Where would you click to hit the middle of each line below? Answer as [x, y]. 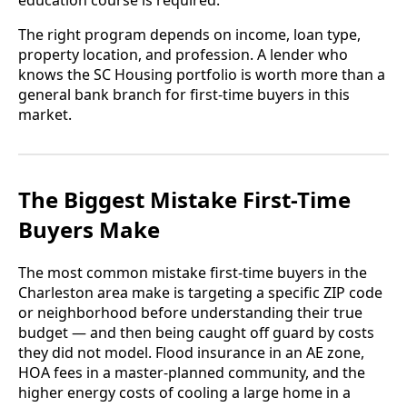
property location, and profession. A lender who [183, 55]
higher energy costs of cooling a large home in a [184, 393]
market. [45, 115]
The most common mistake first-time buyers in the [193, 273]
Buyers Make [89, 230]
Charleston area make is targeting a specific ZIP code [200, 293]
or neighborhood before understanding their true [190, 313]
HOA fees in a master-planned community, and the [192, 373]
